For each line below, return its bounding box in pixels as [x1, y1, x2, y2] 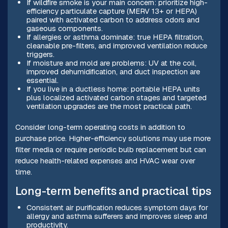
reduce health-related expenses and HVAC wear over [15, 156, 195, 166]
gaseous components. [26, 23, 103, 34]
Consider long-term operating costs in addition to [15, 122, 185, 132]
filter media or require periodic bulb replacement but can [15, 145, 206, 155]
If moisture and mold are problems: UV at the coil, [26, 58, 196, 68]
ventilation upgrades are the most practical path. [26, 101, 192, 111]
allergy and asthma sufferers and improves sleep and [26, 211, 207, 221]
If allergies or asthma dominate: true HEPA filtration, [26, 32, 204, 42]
